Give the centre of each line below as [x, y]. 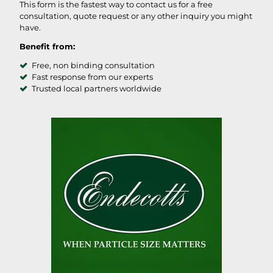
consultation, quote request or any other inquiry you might [136, 16]
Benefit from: [47, 47]
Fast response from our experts [92, 77]
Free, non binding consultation [93, 66]
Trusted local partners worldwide [97, 89]
